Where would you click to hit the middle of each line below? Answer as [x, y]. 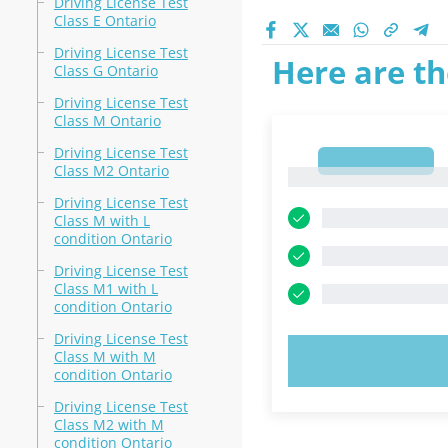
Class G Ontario [105, 70]
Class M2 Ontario [111, 170]
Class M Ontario [107, 120]
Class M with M [104, 356]
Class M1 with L [105, 288]
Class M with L [101, 220]
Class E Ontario [104, 20]
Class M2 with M [108, 424]
